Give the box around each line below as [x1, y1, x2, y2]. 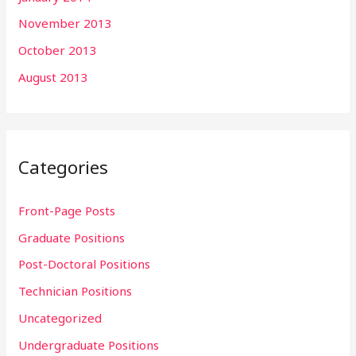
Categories [18, 155, 109, 180]
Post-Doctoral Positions [18, 256, 151, 273]
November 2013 [18, 15, 113, 32]
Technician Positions [18, 283, 133, 300]
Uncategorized [18, 309, 103, 326]
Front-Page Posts [18, 202, 116, 219]
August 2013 [18, 68, 89, 85]
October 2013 [18, 42, 98, 59]
